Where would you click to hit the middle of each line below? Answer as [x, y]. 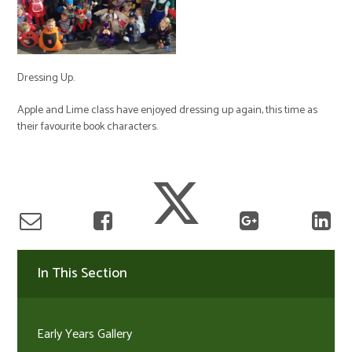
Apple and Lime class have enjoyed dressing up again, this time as [168, 110]
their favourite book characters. [88, 126]
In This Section [82, 273]
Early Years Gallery [85, 334]
